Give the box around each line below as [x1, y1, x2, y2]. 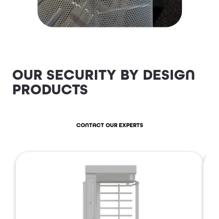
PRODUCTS [12, 80, 88, 98]
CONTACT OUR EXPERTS [76, 122, 143, 129]
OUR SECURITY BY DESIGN [12, 66, 195, 84]
